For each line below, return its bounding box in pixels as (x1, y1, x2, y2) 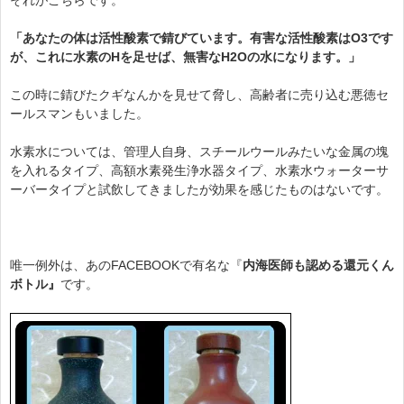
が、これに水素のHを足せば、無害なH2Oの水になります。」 (10, 49, 361, 64)
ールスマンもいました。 (10, 106, 149, 121)
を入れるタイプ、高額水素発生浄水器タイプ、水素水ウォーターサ (10, 162, 389, 178)
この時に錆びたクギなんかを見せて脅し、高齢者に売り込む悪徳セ (10, 87, 389, 102)
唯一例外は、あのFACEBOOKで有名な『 (10, 257, 243, 272)
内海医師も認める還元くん (243, 257, 394, 272)
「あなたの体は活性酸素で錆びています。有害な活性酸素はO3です (10, 30, 393, 45)
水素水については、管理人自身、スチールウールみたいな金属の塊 (10, 143, 389, 159)
